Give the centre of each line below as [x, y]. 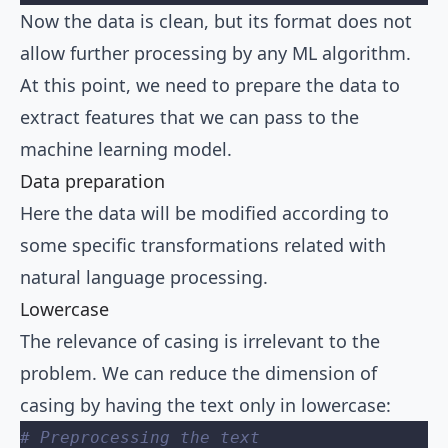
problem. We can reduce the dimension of [198, 373]
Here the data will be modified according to [204, 213]
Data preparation [92, 181]
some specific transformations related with [203, 245]
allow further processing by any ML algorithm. [215, 53]
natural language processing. [144, 277]
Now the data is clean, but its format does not [216, 21]
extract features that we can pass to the [189, 117]
